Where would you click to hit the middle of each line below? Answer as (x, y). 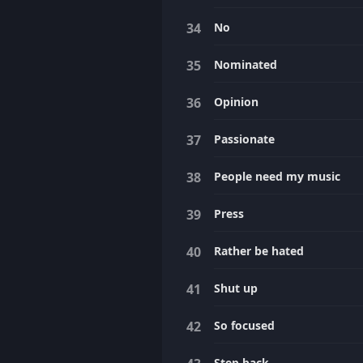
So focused (244, 325)
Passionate (244, 139)
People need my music (277, 176)
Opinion (236, 102)
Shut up (236, 288)
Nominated (246, 64)
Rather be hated (259, 251)
